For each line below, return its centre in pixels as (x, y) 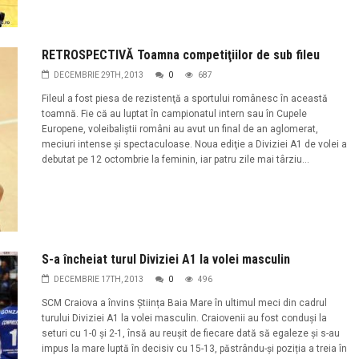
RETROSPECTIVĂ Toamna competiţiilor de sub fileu (180, 54)
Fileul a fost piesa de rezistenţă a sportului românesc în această (184, 98)
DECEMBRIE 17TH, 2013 (98, 280)
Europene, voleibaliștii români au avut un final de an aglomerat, (179, 129)
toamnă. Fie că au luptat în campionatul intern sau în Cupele (174, 113)
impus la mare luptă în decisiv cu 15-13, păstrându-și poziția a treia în (194, 349)
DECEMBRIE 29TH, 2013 (98, 75)
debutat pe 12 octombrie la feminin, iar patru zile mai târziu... (175, 159)
